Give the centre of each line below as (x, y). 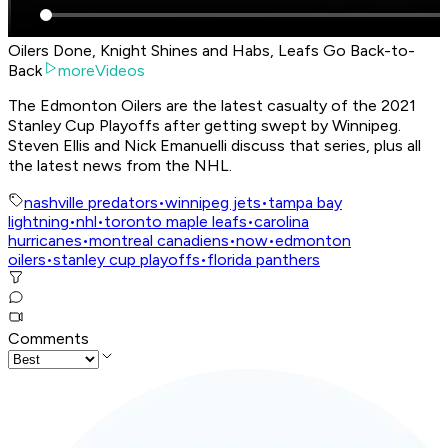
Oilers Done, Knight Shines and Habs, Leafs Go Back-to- (211, 51)
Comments (48, 339)
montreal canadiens (159, 241)
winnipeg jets (213, 203)
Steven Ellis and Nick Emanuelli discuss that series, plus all (214, 146)
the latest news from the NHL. (120, 166)
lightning (38, 222)
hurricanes (45, 241)
